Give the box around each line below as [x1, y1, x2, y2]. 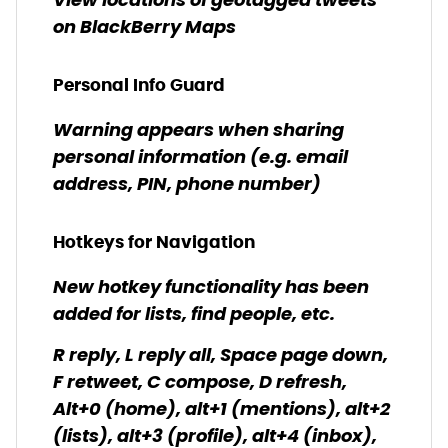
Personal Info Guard [53, 74, 225, 96]
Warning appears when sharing [53, 116, 344, 147]
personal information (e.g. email [53, 143, 348, 174]
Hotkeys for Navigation [53, 231, 255, 253]
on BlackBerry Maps [53, 13, 236, 44]
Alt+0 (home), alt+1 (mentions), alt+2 [53, 395, 390, 426]
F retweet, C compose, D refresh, [53, 368, 347, 399]
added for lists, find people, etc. [53, 300, 335, 331]
